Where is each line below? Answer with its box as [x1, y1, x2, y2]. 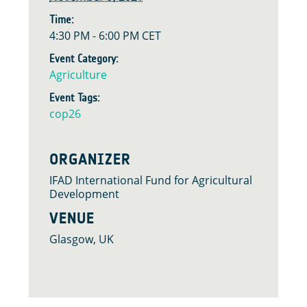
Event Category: [49, 51, 119, 65]
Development [49, 186, 119, 201]
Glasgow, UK [49, 232, 114, 247]
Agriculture [49, 66, 107, 82]
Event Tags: [49, 90, 100, 104]
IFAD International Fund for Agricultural [49, 172, 252, 188]
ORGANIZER [49, 150, 131, 168]
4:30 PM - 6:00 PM [49, 27, 142, 43]
